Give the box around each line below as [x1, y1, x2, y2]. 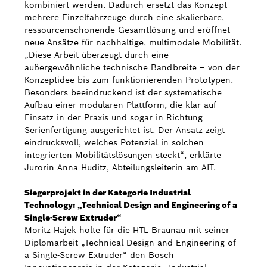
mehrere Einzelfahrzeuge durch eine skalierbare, [24, 12, 224, 23]
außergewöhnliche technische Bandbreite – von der [24, 62, 240, 73]
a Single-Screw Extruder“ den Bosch [24, 250, 174, 260]
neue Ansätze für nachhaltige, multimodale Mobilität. [24, 37, 241, 48]
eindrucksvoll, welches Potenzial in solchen [24, 137, 204, 148]
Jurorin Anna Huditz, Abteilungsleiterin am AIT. [24, 162, 216, 173]
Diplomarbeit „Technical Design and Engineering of [24, 237, 236, 248]
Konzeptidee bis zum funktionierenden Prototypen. [24, 74, 233, 85]
